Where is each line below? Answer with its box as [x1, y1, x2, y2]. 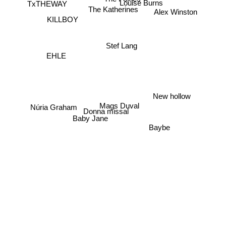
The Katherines [88, 6, 138, 15]
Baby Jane [72, 115, 108, 124]
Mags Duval [99, 100, 140, 109]
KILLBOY [46, 14, 78, 23]
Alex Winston [153, 8, 197, 17]
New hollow [152, 92, 191, 101]
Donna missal [83, 107, 129, 116]
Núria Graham [30, 103, 78, 112]
